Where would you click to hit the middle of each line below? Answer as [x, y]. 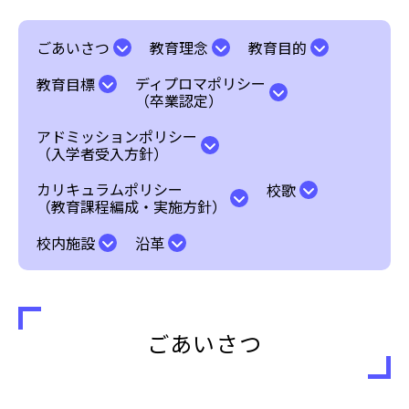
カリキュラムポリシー [110, 189]
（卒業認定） [179, 100]
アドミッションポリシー [117, 136]
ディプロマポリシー [200, 83]
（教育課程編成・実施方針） [131, 206]
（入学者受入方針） [102, 153]
